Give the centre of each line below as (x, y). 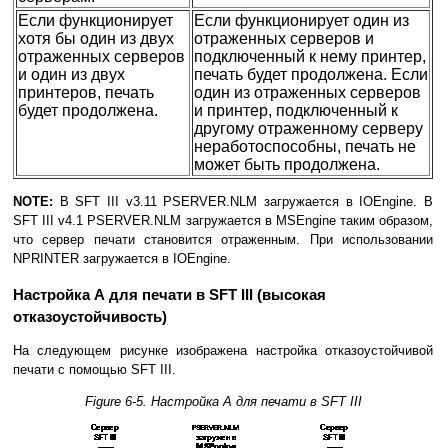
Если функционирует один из (301, 21)
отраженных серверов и (284, 39)
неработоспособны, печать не (305, 147)
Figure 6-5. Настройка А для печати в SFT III (223, 402)
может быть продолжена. (287, 165)
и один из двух (71, 75)
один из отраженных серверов (307, 93)
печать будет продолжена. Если (311, 75)
